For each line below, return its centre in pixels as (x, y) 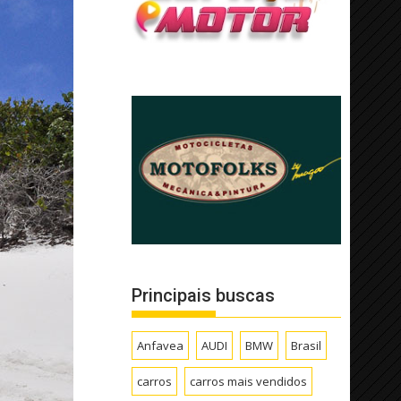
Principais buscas (204, 295)
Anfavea (161, 345)
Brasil (307, 345)
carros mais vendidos (249, 381)
